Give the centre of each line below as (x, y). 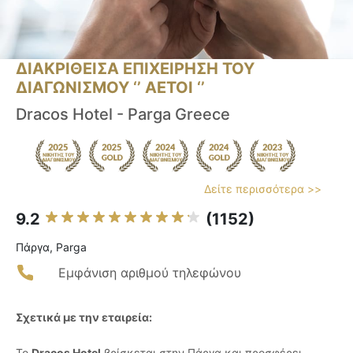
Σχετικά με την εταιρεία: (84, 318)
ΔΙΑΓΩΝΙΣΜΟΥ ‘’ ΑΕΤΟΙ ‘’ (110, 88)
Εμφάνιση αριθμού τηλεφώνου (150, 273)
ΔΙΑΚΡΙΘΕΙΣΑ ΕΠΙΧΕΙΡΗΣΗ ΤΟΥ (135, 69)
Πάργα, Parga (51, 247)
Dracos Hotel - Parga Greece (123, 115)
